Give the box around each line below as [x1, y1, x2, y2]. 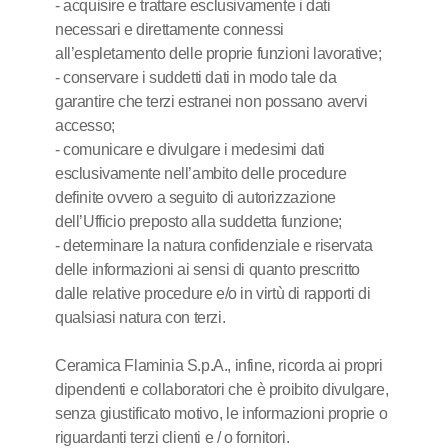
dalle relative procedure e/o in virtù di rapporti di [55, 285, 371, 302]
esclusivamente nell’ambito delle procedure [55, 165, 347, 182]
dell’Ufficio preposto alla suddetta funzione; [55, 213, 343, 230]
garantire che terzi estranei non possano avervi [55, 93, 368, 110]
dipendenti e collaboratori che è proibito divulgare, [55, 381, 389, 398]
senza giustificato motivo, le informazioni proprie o [55, 405, 388, 422]
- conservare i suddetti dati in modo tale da [55, 69, 337, 86]
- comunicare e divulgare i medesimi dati [55, 141, 326, 158]
